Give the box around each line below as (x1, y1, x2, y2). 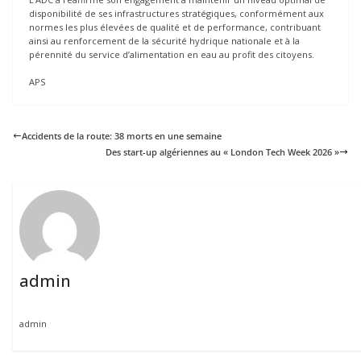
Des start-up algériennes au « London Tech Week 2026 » (106, 145, 339, 158)
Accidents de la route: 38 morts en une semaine (22, 129, 222, 142)
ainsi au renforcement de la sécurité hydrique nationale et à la (29, 35, 300, 48)
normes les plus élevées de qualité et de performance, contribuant (29, 21, 321, 34)
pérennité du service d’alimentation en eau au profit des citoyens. (29, 48, 314, 61)
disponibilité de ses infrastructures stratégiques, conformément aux (29, 7, 324, 20)
